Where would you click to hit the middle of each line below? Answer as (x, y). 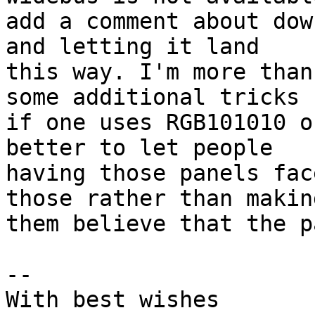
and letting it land (133, 47)
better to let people (139, 148)
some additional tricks (153, 97)
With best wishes (112, 300)
